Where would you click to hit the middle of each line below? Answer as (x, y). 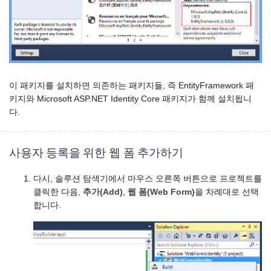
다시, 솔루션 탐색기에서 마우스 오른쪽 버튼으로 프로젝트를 (148, 178)
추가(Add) (103, 192)
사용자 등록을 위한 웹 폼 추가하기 (96, 152)
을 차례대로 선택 (227, 192)
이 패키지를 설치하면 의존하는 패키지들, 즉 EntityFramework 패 (132, 86)
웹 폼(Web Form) (161, 192)
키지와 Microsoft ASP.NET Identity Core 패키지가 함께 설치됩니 (130, 99)
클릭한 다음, (58, 192)
